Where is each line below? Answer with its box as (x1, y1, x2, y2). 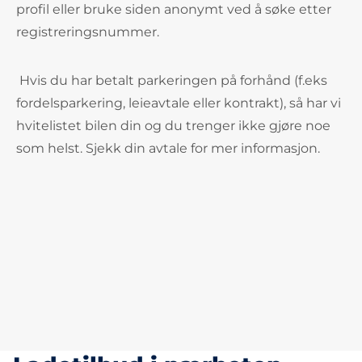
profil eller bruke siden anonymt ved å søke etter (16, 2, 331, 17)
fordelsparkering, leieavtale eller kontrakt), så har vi (16, 95, 341, 111)
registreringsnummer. (16, 24, 159, 40)
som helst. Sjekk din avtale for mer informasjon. (16, 141, 320, 156)
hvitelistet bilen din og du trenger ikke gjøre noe (16, 118, 330, 133)
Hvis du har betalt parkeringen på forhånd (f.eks (16, 73, 327, 88)
